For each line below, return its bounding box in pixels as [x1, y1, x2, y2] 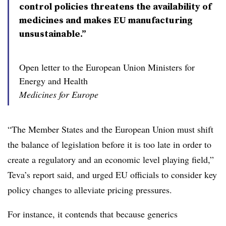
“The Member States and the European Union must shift [8, 123, 213, 135]
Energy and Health [19, 75, 88, 87]
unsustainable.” [19, 27, 86, 40]
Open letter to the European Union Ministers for [19, 61, 195, 73]
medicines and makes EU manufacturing [19, 14, 193, 26]
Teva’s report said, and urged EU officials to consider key [8, 168, 217, 181]
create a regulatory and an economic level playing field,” [8, 153, 214, 165]
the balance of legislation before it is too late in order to [8, 138, 211, 150]
